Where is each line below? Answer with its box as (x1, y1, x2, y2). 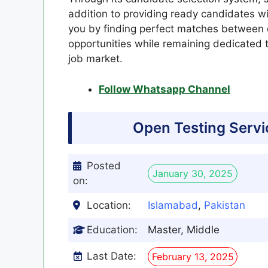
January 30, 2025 (153, 167, 233, 179)
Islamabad (148, 199, 198, 211)
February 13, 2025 (151, 251, 234, 263)
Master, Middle (148, 224, 220, 236)
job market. (68, 53, 123, 65)
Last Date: (87, 250, 136, 262)
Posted (87, 160, 121, 172)
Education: (87, 224, 138, 236)
